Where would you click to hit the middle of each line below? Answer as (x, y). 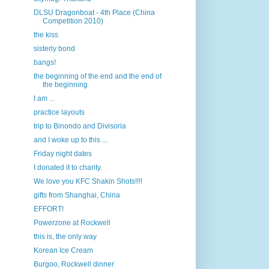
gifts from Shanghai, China (77, 195)
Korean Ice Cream (63, 250)
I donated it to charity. (68, 168)
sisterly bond (54, 49)
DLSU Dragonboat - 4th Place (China (94, 13)
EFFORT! (48, 209)
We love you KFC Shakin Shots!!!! (88, 181)
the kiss (46, 35)
